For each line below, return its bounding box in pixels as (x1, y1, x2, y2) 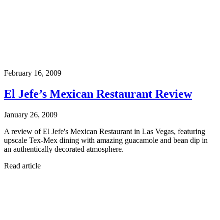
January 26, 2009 (4, 110, 57, 119)
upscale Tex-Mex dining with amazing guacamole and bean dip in (4, 136, 208, 144)
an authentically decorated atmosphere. (4, 144, 124, 153)
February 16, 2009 (4, 68, 61, 77)
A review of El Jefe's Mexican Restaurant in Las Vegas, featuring (4, 127, 205, 136)
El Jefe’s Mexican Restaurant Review (4, 87, 192, 100)
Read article (4, 161, 41, 170)
